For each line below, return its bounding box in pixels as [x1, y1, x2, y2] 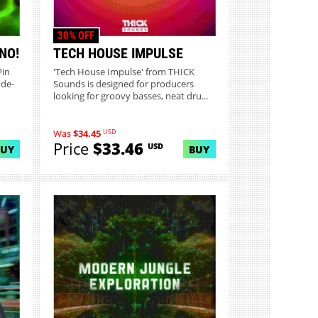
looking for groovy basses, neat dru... [53, 90, 209, 103]
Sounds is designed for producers [53, 78, 194, 91]
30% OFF [57, 28, 94, 42]
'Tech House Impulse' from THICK [53, 66, 195, 79]
